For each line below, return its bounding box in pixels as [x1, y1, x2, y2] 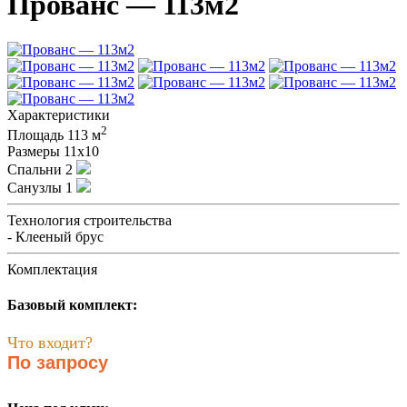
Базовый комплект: [7, 297, 137, 313]
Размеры [7, 144, 60, 160]
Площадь [7, 127, 64, 144]
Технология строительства [7, 213, 172, 229]
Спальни [7, 162, 62, 178]
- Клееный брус [7, 229, 104, 245]
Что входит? [7, 333, 93, 352]
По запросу [7, 352, 108, 372]
